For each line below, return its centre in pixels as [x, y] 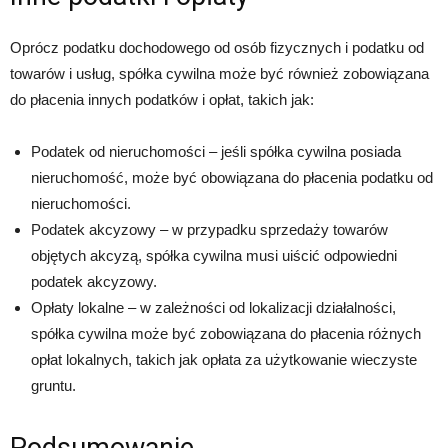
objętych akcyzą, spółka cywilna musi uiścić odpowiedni [214, 256]
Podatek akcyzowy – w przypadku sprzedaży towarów [209, 230]
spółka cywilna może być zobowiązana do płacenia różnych [226, 334]
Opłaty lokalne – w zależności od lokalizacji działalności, [213, 308]
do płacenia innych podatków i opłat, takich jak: [162, 100]
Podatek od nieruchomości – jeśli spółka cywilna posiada [216, 152]
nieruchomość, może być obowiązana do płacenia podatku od [232, 178]
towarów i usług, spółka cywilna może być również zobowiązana [219, 74]
